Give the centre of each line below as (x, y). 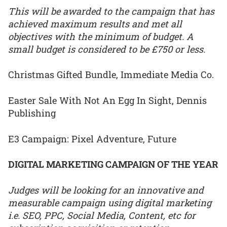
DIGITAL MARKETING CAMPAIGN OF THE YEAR (113, 164)
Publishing (32, 113)
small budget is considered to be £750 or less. (107, 49)
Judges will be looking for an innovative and (106, 190)
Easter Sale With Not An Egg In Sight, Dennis (107, 100)
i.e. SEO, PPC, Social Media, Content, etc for (102, 215)
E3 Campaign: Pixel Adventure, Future (92, 139)
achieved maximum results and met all (95, 24)
